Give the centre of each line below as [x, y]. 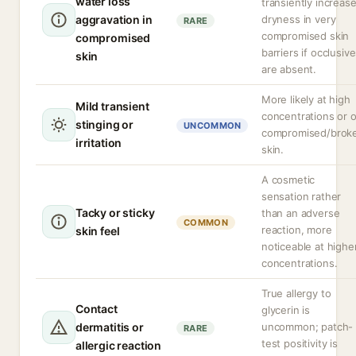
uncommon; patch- [308, 327]
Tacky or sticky [115, 213]
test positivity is [300, 343]
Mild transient [112, 106]
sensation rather [302, 196]
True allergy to [296, 293]
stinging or [105, 124]
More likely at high [306, 99]
